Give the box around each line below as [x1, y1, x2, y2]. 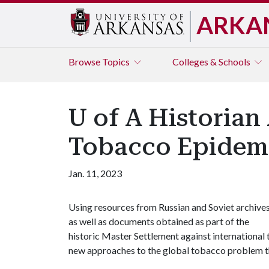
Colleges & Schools [172, 56, 252, 67]
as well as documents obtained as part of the [68, 216, 249, 227]
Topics [102, 56, 131, 67]
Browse [68, 56, 102, 67]
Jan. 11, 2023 [68, 168, 122, 179]
